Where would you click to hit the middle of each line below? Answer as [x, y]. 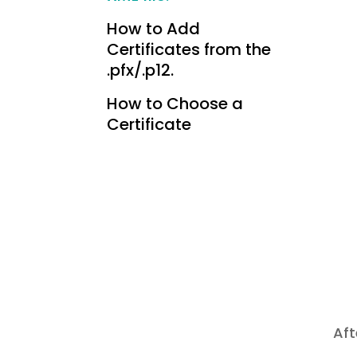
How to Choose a [175, 104]
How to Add [154, 29]
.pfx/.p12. [141, 71]
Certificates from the [189, 50]
